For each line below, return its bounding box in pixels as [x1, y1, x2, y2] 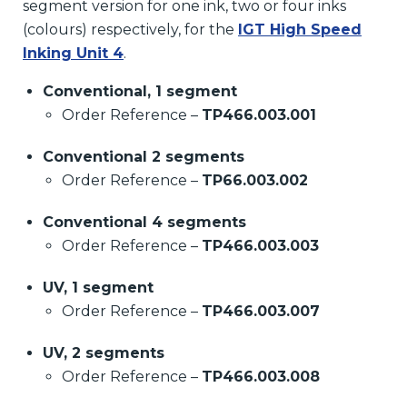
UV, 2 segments [42, 344, 164, 362]
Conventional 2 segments [42, 148, 244, 166]
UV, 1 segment [42, 279, 154, 297]
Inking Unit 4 [23, 45, 124, 63]
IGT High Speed [238, 21, 362, 39]
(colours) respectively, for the [23, 21, 238, 39]
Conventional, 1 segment [42, 83, 237, 101]
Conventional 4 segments [42, 213, 246, 232]
